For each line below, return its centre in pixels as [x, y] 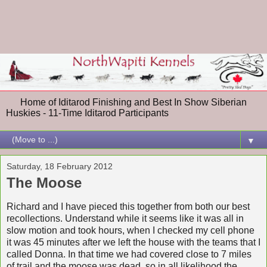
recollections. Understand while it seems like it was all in [125, 218]
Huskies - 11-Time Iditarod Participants [87, 113]
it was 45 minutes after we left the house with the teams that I [133, 242]
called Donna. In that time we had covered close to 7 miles [129, 254]
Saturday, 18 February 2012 [60, 166]
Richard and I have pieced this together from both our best [128, 206]
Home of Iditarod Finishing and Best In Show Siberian [126, 102]
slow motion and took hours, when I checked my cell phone [131, 230]
